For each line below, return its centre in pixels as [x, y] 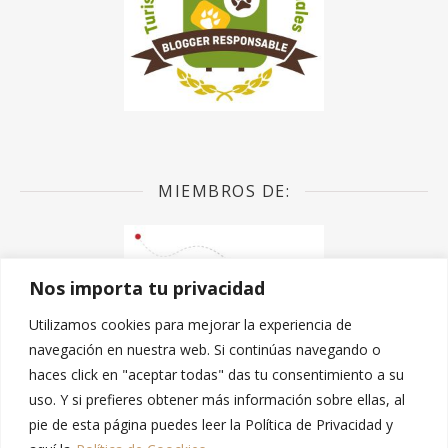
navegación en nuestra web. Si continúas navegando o [205, 349]
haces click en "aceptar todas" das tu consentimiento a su [216, 374]
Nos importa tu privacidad [147, 287]
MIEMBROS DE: [224, 191]
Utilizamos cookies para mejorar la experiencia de [190, 324]
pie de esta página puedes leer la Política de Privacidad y [211, 424]
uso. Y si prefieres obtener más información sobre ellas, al [217, 399]
